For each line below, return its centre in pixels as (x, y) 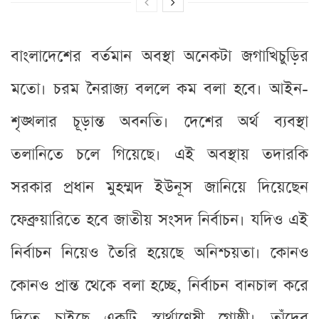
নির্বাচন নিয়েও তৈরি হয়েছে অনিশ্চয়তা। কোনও (159, 253)
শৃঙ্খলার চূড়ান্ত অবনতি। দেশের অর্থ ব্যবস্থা (159, 122)
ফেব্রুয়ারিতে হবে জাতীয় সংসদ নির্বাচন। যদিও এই (159, 220)
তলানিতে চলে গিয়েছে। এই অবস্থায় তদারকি (159, 155)
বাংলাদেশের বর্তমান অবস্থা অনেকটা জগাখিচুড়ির (159, 56)
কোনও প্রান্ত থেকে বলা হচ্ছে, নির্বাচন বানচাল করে (159, 286)
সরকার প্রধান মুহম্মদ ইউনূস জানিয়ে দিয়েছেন (159, 187)
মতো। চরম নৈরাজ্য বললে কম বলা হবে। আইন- (159, 89)
